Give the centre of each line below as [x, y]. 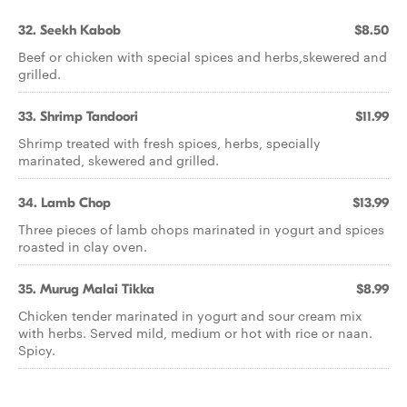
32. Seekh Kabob [69, 30]
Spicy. [37, 350]
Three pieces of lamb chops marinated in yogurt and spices [201, 229]
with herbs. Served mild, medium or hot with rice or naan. [195, 333]
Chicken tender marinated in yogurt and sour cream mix [190, 315]
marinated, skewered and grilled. [119, 160]
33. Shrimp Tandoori [78, 116]
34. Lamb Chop [65, 203]
